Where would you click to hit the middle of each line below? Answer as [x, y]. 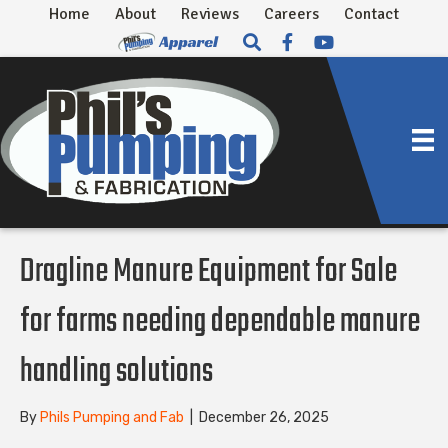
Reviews [210, 14]
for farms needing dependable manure [220, 322]
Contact [371, 14]
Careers [291, 14]
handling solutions [116, 372]
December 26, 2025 [264, 417]
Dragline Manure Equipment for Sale [208, 272]
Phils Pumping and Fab [112, 417]
